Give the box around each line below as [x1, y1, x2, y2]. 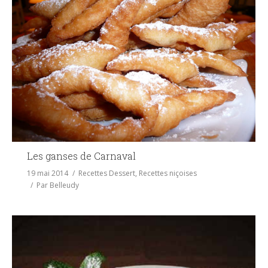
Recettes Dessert [78, 167, 135, 178]
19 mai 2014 [27, 167, 68, 178]
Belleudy [50, 179, 79, 190]
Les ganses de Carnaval [27, 149, 136, 162]
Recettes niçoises [139, 167, 197, 178]
